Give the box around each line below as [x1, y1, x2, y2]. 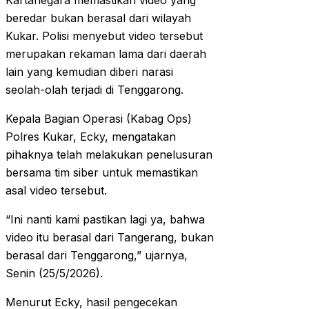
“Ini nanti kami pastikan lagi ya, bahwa [6, 212, 205, 227]
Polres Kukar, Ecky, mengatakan [6, 130, 176, 144]
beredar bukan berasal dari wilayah [6, 11, 191, 26]
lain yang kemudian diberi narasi [6, 65, 173, 79]
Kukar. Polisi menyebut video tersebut [6, 29, 203, 43]
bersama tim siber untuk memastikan [6, 166, 198, 180]
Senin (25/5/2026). [6, 266, 103, 281]
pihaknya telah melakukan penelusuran [6, 148, 212, 162]
